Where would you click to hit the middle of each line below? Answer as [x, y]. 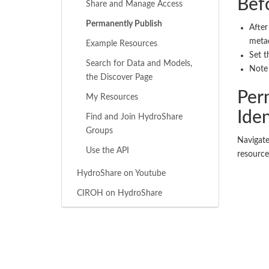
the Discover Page [119, 77]
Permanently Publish [124, 24]
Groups [99, 131]
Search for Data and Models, [139, 64]
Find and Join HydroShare [134, 117]
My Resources [112, 97]
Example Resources [122, 44]
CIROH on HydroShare [119, 193]
